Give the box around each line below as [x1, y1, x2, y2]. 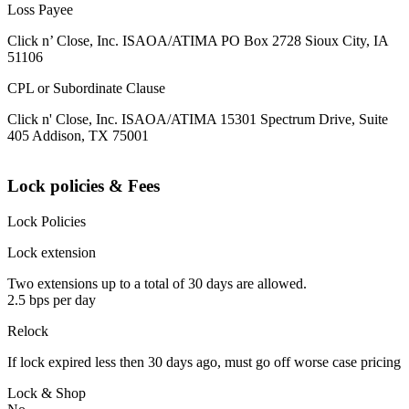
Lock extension [7, 244, 96, 260]
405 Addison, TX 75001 [7, 128, 149, 144]
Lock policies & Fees [7, 176, 160, 196]
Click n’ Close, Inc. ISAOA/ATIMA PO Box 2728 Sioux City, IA [7, 33, 388, 49]
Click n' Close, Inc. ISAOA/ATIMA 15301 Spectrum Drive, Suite [7, 111, 388, 128]
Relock [7, 322, 48, 339]
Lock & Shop [7, 384, 86, 401]
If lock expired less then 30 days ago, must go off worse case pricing [7, 353, 401, 370]
